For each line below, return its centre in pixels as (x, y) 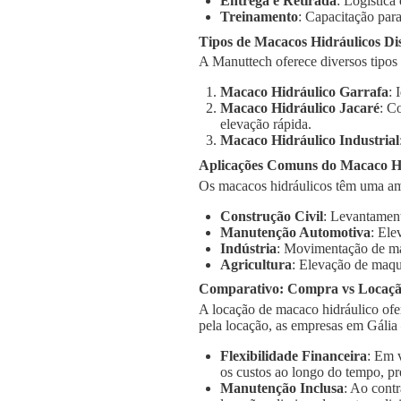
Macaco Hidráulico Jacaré (300, 108)
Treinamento (259, 16)
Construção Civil (272, 216)
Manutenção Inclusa (282, 388)
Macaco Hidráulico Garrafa (304, 92)
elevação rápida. (266, 124)
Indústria (248, 248)
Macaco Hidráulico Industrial (310, 141)
